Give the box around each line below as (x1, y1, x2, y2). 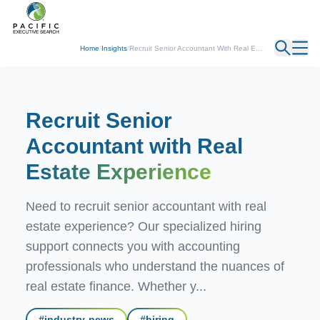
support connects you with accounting (26, 239, 240, 254)
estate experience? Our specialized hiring (26, 219, 261, 234)
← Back (12, 8, 47, 19)
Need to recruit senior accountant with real (26, 199, 266, 214)
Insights (101, 44, 127, 52)
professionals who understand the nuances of (26, 259, 284, 274)
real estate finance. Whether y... (26, 279, 206, 294)
